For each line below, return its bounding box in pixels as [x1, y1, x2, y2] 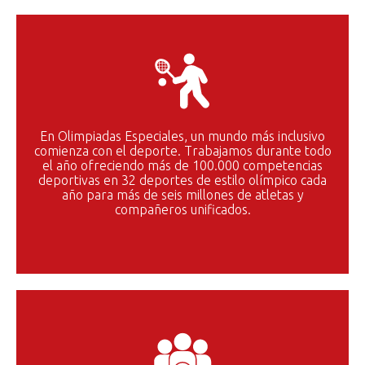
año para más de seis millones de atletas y [61, 187, 304, 202]
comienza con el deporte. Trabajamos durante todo [33, 143, 332, 158]
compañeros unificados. [114, 201, 251, 217]
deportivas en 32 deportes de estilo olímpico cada [38, 172, 327, 187]
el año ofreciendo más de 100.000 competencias [42, 157, 323, 173]
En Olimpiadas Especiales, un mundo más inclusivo [40, 128, 325, 143]
